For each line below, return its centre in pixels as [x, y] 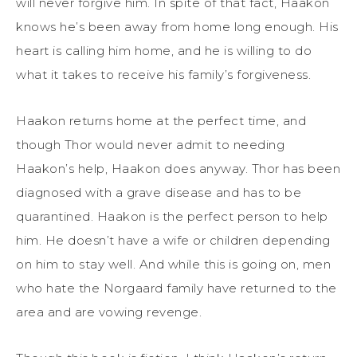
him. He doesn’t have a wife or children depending [173, 241]
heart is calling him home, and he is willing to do [164, 51]
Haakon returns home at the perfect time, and [161, 121]
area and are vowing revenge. [109, 312]
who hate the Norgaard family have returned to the [177, 288]
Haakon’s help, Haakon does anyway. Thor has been [178, 169]
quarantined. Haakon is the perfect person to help [172, 217]
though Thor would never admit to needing [150, 145]
